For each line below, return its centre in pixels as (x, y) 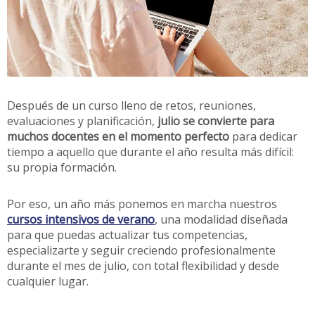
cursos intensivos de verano (81, 219)
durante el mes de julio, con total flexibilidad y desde (143, 265)
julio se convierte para (216, 121)
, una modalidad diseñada (221, 219)
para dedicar (263, 136)
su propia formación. (62, 167)
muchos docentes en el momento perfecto (118, 136)
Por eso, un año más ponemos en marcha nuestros (142, 204)
